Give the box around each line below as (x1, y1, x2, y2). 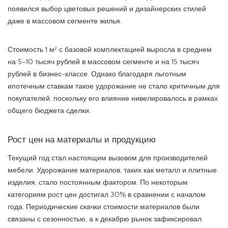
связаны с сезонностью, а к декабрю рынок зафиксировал (8, 215, 202, 223)
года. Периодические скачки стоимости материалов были (8, 203, 199, 211)
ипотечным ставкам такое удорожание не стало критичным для (8, 82, 220, 91)
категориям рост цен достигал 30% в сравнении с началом (8, 190, 206, 199)
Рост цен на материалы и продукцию (8, 133, 156, 146)
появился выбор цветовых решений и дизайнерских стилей (8, 5, 206, 13)
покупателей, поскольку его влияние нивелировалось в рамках (8, 94, 218, 103)
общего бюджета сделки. (8, 106, 91, 115)
